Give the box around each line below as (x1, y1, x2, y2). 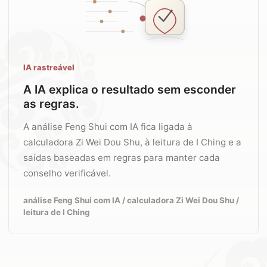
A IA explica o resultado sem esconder (23, 82, 236, 97)
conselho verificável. (23, 167, 111, 179)
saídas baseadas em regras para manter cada (23, 152, 220, 163)
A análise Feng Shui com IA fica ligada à (23, 121, 193, 132)
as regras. (23, 97, 79, 111)
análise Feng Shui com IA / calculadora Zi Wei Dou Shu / (23, 195, 239, 205)
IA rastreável (23, 63, 74, 72)
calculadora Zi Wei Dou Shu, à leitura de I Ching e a (23, 136, 241, 148)
